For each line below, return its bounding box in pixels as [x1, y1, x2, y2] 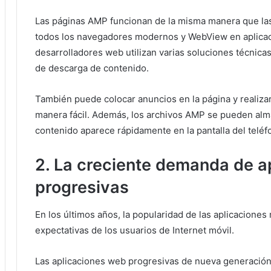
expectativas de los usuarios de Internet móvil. [35, 224, 234, 236]
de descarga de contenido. [35, 62, 149, 74]
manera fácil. [35, 109, 92, 120]
